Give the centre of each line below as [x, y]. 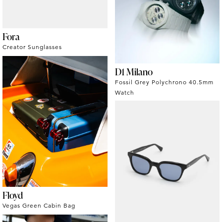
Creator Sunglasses [32, 47]
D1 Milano [134, 72]
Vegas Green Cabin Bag [39, 205]
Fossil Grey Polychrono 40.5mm [164, 82]
